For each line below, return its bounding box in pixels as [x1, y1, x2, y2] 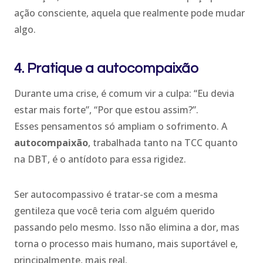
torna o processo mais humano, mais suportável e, [14, 237, 238, 250]
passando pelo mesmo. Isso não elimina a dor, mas [14, 220, 240, 234]
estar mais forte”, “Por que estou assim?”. [14, 103, 198, 116]
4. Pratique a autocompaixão [14, 60, 198, 76]
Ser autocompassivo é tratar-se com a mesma [14, 187, 218, 201]
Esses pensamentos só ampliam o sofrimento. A [14, 119, 227, 133]
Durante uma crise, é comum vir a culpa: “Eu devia [14, 86, 234, 100]
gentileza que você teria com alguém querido [14, 204, 215, 217]
